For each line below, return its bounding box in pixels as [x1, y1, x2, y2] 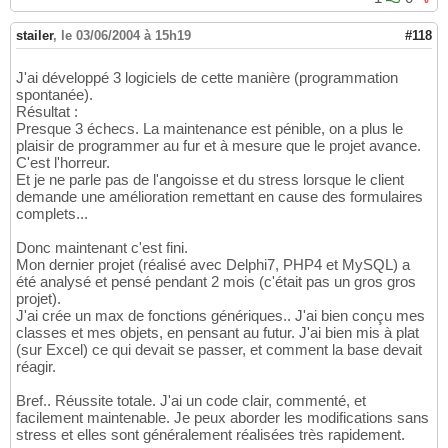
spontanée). [16, 86, 93, 104]
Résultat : [16, 103, 78, 121]
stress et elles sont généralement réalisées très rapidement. [16, 426, 405, 444]
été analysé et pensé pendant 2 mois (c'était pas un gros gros [16, 273, 416, 291]
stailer [16, 28, 53, 44]
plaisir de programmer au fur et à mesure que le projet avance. [16, 137, 421, 155]
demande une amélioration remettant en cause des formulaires [16, 188, 423, 206]
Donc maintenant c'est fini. [16, 239, 188, 257]
